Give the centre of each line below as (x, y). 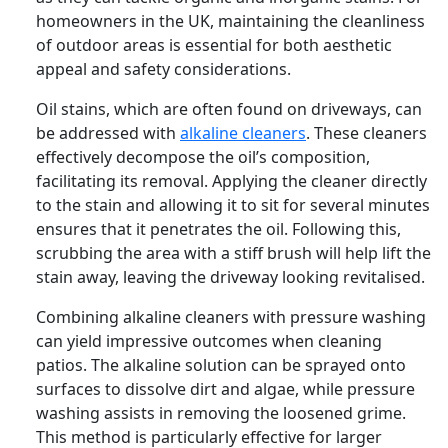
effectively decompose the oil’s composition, (203, 156)
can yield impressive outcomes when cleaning (209, 340)
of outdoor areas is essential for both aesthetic (214, 44)
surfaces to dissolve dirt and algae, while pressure (225, 388)
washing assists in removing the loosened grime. (221, 412)
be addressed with (108, 132)
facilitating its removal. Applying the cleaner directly (231, 180)
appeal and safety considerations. (163, 68)
